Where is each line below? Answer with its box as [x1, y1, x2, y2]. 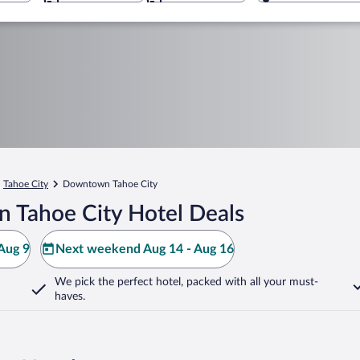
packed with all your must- [183, 276, 318, 288]
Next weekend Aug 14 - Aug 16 [55, 243, 234, 256]
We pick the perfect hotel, [55, 276, 183, 288]
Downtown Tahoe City [63, 179, 157, 189]
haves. [55, 291, 85, 302]
